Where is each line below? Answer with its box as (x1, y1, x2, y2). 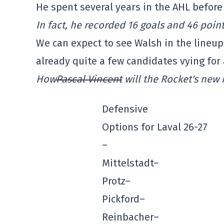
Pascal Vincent (56, 73, 122, 85)
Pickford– (102, 193, 145, 205)
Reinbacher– (102, 211, 159, 223)
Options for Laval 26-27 (102, 121, 207, 133)
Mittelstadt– (102, 157, 159, 169)
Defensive (102, 103, 148, 115)
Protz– (102, 175, 130, 187)
